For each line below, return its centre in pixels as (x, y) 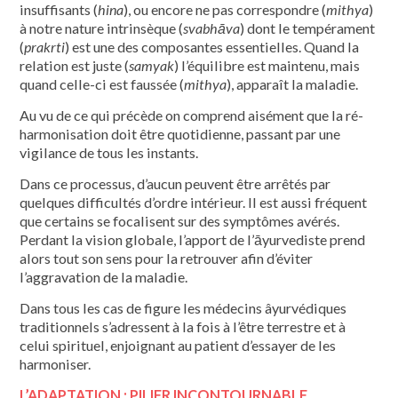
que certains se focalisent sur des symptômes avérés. (180, 220)
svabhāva (212, 28)
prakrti (45, 46)
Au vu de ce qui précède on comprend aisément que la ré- (192, 115)
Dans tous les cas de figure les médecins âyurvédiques (183, 307)
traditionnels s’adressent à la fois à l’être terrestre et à (183, 326)
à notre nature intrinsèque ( (102, 28)
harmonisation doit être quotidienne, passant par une (180, 133)
